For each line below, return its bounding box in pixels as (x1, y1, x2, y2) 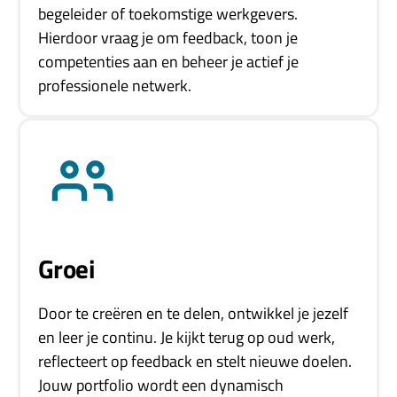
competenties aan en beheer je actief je (38, 50, 299, 74)
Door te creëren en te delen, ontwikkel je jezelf (38, 301, 348, 326)
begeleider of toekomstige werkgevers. (38, 2, 298, 27)
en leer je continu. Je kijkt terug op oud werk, (38, 325, 335, 350)
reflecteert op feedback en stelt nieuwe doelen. (38, 349, 352, 374)
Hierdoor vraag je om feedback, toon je (38, 26, 298, 51)
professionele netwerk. (38, 74, 191, 98)
